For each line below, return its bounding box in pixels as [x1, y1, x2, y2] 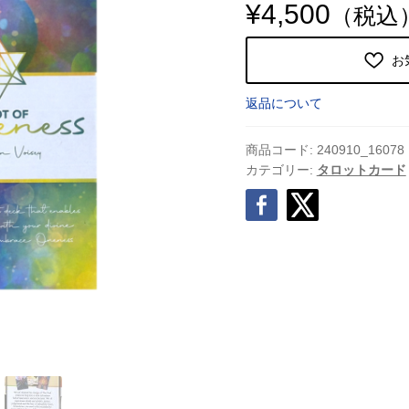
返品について [245, 95, 322, 110]
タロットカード [316, 162, 406, 177]
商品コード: [245, 142, 317, 157]
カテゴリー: [245, 162, 317, 177]
